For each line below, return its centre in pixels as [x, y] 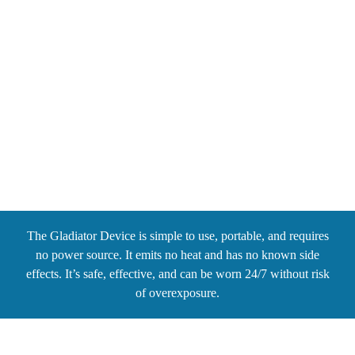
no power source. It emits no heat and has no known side [177, 255]
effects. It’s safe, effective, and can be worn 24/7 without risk [177, 274]
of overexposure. [177, 293]
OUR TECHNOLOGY [177, 127]
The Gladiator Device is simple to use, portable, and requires [177, 236]
